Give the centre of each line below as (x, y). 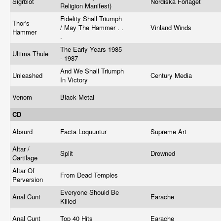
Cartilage (26, 158)
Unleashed (28, 75)
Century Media (172, 75)
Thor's (21, 23)
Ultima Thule (31, 54)
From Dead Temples (90, 175)
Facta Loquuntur (84, 131)
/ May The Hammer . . (92, 27)
